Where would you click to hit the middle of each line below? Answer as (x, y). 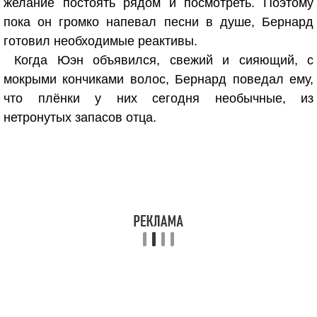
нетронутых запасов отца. (80, 117)
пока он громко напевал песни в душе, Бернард (158, 22)
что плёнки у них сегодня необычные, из (158, 98)
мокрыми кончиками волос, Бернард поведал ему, (158, 79)
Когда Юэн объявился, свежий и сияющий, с (164, 60)
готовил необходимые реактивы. (100, 41)
